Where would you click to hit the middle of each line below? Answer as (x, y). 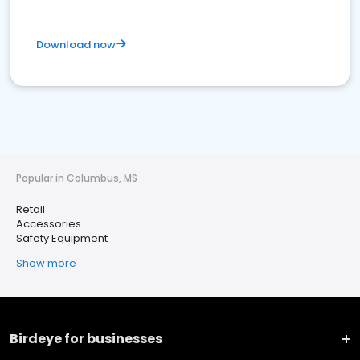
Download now (76, 45)
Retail (31, 209)
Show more (46, 263)
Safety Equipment (62, 238)
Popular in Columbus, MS (77, 178)
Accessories (49, 224)
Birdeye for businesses (86, 339)
